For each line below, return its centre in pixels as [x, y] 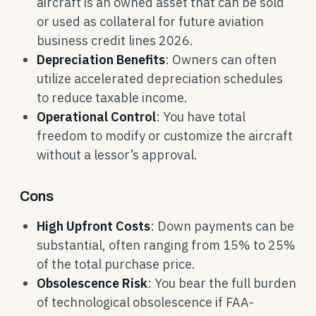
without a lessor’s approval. [117, 155]
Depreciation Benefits [101, 60]
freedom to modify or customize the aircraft [165, 136]
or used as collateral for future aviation [150, 22]
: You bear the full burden [222, 283]
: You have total [201, 117]
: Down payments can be [222, 226]
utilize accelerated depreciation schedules [160, 79]
